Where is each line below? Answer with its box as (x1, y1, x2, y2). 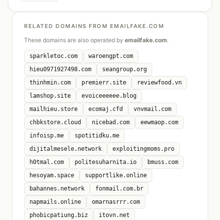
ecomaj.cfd (88, 106, 123, 112)
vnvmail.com (134, 106, 171, 112)
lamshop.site (29, 92, 71, 99)
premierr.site (82, 79, 126, 86)
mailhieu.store (29, 106, 78, 112)
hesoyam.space (29, 172, 74, 179)
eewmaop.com (140, 119, 178, 126)
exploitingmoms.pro (112, 145, 174, 152)
